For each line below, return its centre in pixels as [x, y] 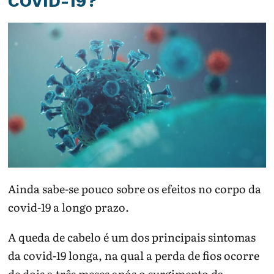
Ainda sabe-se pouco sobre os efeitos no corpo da [135, 189]
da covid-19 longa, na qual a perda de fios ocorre [134, 256]
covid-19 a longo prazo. [69, 207]
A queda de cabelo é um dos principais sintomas [132, 237]
